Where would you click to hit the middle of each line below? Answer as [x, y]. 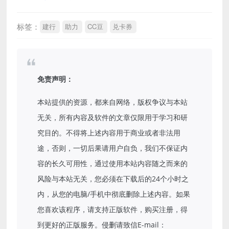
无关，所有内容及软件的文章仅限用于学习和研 [113, 118]
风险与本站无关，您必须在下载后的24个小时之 [113, 179]
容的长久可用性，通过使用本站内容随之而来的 [113, 164]
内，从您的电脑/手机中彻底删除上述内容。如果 [114, 194]
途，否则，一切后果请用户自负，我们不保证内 [113, 148]
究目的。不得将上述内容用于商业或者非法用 [109, 133]
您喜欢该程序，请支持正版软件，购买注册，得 [113, 210]
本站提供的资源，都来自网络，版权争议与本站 [113, 102]
